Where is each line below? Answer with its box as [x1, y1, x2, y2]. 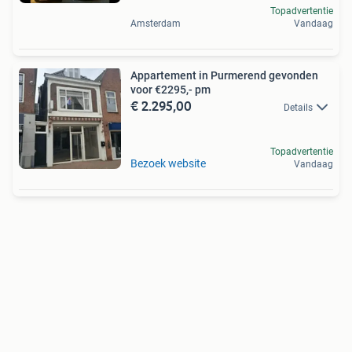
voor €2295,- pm [130, 82, 211, 96]
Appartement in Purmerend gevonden [130, 68, 318, 82]
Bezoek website [130, 156, 206, 170]
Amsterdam [130, 17, 181, 29]
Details [284, 101, 313, 113]
